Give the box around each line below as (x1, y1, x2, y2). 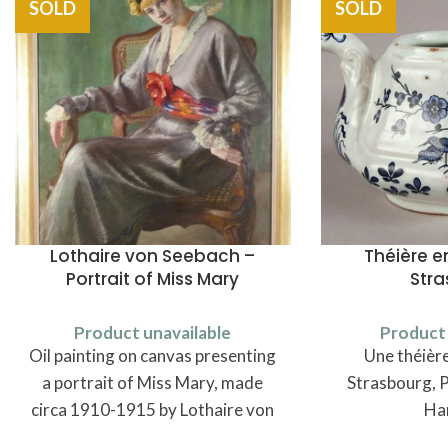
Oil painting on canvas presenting (29, 344, 277, 366)
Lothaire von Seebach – (50, 243, 256, 268)
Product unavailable (74, 321, 232, 343)
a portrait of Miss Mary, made (42, 371, 264, 393)
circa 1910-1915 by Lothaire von (31, 398, 275, 420)
